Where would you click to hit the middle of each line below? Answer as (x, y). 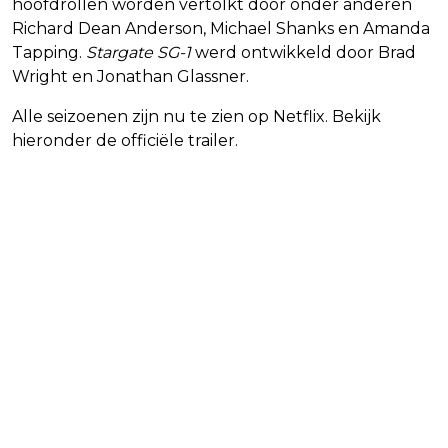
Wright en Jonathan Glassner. (130, 76)
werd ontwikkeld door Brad (303, 52)
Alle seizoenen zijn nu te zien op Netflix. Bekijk (196, 116)
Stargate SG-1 (138, 52)
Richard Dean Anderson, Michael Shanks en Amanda (221, 28)
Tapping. (49, 52)
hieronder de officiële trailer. (125, 140)
